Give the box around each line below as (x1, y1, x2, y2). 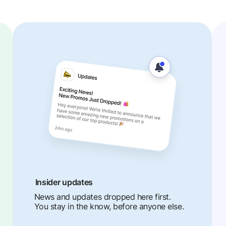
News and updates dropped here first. (34, 192, 171, 202)
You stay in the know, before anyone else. (34, 201, 184, 211)
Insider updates (35, 177, 95, 187)
